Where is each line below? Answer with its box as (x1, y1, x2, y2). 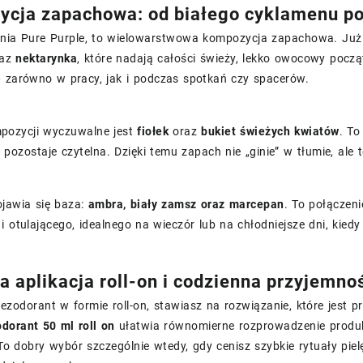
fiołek (137, 125, 169, 138)
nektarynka (15, 52, 78, 65)
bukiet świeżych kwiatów (201, 125, 340, 138)
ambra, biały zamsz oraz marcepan (88, 198, 284, 211)
